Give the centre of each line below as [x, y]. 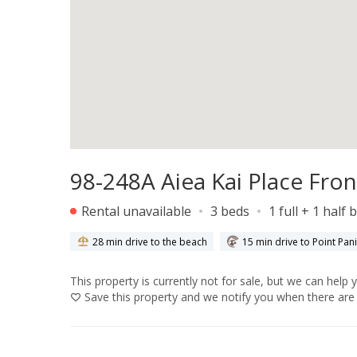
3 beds [230, 211]
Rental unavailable [135, 211]
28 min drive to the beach [150, 241]
